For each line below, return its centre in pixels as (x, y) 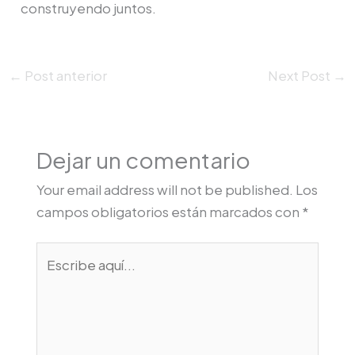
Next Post (300, 76)
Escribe (60, 253)
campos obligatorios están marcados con (169, 211)
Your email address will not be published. (164, 189)
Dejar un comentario (143, 159)
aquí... (54, 275)
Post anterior (65, 76)
